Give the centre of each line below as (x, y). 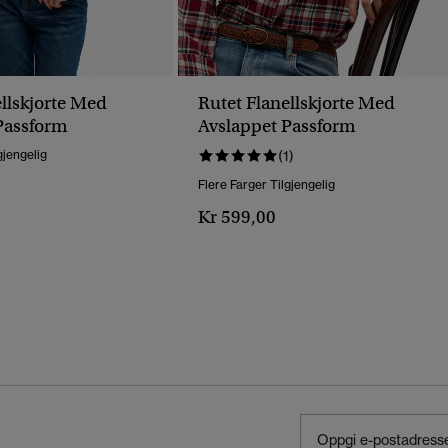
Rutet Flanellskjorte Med (296, 103)
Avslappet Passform (277, 126)
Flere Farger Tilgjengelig (266, 185)
